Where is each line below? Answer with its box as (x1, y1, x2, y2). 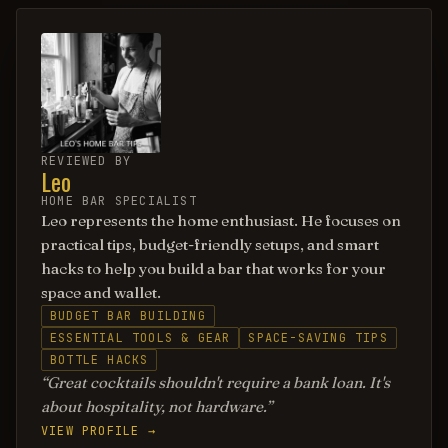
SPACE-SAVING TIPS (248, 330, 388, 346)
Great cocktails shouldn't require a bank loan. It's (47, 373, 390, 392)
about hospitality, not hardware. (41, 397, 266, 416)
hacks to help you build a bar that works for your (41, 259, 386, 278)
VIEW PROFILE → (41, 423, 156, 439)
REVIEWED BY (41, 153, 132, 169)
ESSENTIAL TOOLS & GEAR (50, 330, 231, 346)
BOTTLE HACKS (50, 352, 149, 368)
